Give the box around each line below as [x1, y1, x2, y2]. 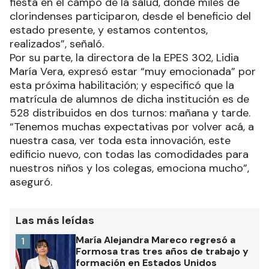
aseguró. [10, 174, 52, 189]
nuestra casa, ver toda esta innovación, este [10, 133, 231, 148]
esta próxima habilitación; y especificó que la [10, 77, 234, 92]
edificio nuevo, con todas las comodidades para [10, 147, 249, 162]
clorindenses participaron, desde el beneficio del [10, 8, 251, 23]
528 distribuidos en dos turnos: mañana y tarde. [10, 105, 250, 120]
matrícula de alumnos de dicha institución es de [10, 91, 249, 106]
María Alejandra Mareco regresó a [76, 233, 235, 246]
